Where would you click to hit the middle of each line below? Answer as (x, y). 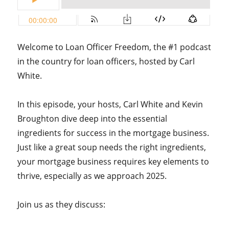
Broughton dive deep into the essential (93, 119)
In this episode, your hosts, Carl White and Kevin (110, 104)
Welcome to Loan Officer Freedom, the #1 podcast (114, 47)
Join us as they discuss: (62, 204)
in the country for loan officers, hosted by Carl (106, 61)
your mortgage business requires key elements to (113, 162)
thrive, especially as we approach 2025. (92, 176)
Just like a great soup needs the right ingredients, (112, 147)
